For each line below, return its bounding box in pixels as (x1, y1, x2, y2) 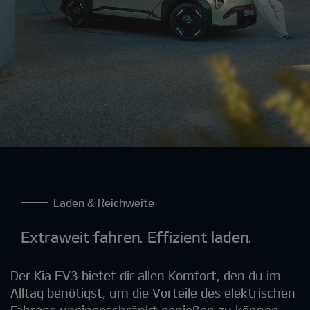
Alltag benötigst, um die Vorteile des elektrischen (10, 285, 295, 301)
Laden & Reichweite (54, 196, 155, 210)
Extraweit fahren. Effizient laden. (21, 228, 252, 246)
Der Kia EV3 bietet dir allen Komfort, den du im (10, 268, 281, 284)
